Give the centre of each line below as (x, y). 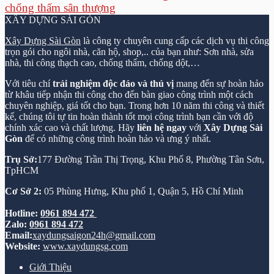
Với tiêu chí (29, 83)
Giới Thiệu (50, 267)
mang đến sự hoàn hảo (219, 83)
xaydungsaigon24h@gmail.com (94, 235)
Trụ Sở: (21, 159)
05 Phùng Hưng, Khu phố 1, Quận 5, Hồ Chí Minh (144, 191)
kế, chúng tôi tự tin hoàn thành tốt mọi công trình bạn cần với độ (129, 117)
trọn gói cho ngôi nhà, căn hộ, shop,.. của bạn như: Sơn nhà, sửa (129, 52)
